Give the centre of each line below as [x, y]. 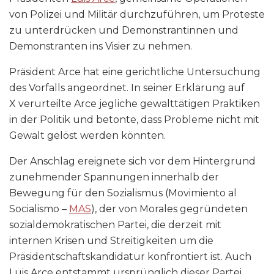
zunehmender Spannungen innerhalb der [114, 177]
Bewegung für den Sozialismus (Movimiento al [123, 193]
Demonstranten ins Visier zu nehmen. [101, 46]
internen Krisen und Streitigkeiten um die [111, 241]
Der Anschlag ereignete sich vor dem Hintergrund [132, 161]
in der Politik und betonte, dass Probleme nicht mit [134, 120]
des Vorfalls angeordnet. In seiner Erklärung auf [127, 88]
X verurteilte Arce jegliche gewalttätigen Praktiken [135, 104]
